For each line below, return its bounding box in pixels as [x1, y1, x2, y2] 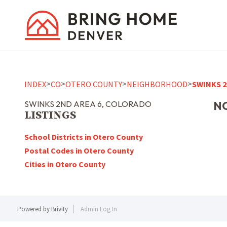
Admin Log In [80, 205, 117, 213]
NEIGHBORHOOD [127, 79, 187, 89]
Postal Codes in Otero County [24, 145, 134, 156]
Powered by [17, 205, 51, 213]
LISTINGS [24, 108, 76, 122]
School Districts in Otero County [24, 132, 143, 142]
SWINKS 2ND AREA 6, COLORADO [24, 99, 152, 109]
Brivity [51, 205, 68, 213]
